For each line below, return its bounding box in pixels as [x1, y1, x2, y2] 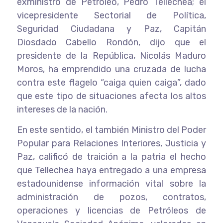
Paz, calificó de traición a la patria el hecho [16, 151, 207, 162]
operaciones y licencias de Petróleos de [16, 205, 207, 216]
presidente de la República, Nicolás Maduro [16, 50, 207, 61]
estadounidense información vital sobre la [16, 178, 207, 189]
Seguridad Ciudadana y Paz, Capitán [16, 23, 207, 34]
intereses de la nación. [16, 104, 108, 115]
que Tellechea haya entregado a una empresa [16, 164, 207, 176]
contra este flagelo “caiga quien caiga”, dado [16, 77, 207, 88]
